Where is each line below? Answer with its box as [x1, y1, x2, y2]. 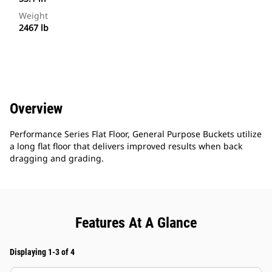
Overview [10, 100, 63, 118]
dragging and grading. [10, 152, 104, 165]
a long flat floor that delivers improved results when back [10, 140, 242, 152]
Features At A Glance [75, 214, 197, 232]
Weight [19, 10, 48, 22]
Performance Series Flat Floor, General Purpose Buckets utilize [10, 128, 262, 140]
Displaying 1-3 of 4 [10, 247, 75, 257]
